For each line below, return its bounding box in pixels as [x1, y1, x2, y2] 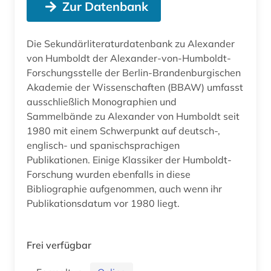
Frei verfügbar [27, 238, 91, 251]
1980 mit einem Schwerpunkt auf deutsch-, [27, 124, 220, 137]
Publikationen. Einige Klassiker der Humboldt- [27, 153, 232, 166]
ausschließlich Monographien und [27, 95, 177, 108]
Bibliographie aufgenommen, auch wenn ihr [27, 182, 222, 195]
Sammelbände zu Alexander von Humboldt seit [27, 109, 240, 122]
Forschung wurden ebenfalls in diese [27, 168, 191, 180]
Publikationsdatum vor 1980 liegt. [27, 197, 180, 209]
